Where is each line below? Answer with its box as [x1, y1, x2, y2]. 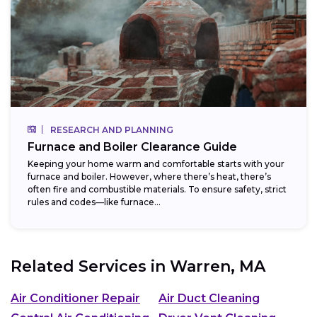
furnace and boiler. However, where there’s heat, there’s [28, 171, 271, 183]
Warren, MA [170, 257, 265, 277]
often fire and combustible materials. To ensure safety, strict [28, 184, 287, 195]
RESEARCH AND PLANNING [50, 125, 173, 136]
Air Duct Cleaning [158, 291, 260, 305]
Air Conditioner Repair [11, 291, 140, 305]
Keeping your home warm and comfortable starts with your [28, 158, 284, 170]
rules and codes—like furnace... [28, 197, 161, 208]
